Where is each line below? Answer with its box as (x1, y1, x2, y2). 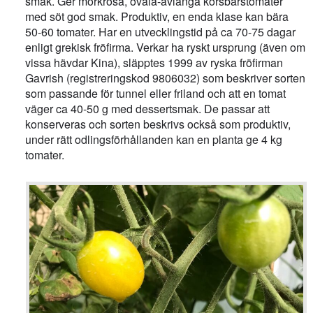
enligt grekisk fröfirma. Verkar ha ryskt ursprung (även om (25, 39, 306, 56)
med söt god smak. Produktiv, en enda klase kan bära (25, 8, 289, 25)
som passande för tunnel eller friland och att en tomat (25, 85, 286, 102)
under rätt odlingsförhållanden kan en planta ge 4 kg (25, 131, 283, 148)
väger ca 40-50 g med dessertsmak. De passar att (25, 101, 270, 117)
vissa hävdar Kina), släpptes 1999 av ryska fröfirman (25, 54, 284, 71)
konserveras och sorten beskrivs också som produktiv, (25, 116, 291, 133)
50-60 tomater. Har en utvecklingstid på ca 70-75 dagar (25, 24, 296, 41)
